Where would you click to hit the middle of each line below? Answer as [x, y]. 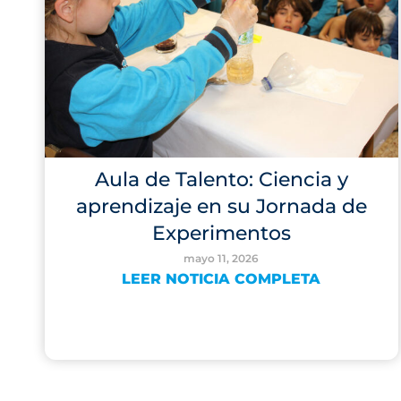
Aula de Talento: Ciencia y [221, 179]
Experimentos [221, 233]
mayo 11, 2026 [222, 258]
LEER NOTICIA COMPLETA [222, 279]
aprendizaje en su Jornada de [221, 206]
